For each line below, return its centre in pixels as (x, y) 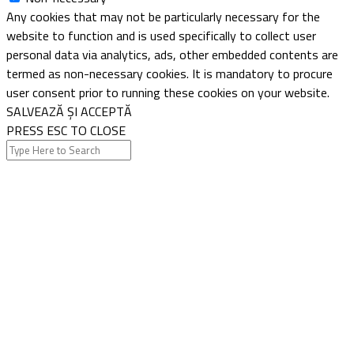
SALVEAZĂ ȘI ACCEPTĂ (69, 111)
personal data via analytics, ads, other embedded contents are (172, 54)
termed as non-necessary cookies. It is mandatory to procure (169, 73)
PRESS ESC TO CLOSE (66, 130)
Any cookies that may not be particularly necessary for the (163, 16)
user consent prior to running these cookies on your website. (168, 92)
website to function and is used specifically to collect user (161, 35)
